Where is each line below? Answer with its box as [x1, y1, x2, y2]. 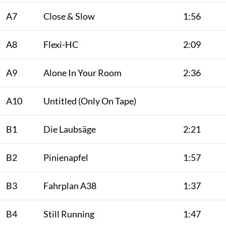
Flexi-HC [43, 38, 78, 50]
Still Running [43, 208, 94, 219]
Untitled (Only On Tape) [43, 95, 136, 106]
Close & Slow [43, 10, 95, 22]
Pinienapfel [43, 151, 88, 163]
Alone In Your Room [43, 67, 122, 78]
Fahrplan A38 [43, 180, 96, 191]
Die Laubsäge [43, 123, 96, 135]
